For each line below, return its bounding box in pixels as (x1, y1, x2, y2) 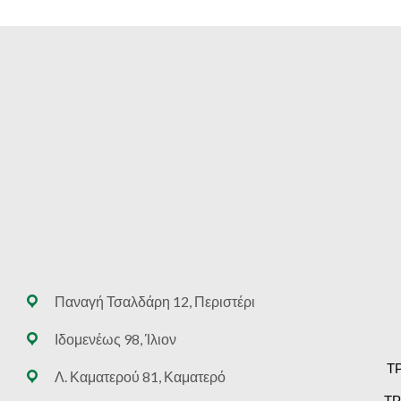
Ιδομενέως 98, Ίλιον (54, 329, 176, 347)
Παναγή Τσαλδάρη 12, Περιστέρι (54, 292, 255, 310)
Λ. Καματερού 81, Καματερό (54, 367, 226, 385)
